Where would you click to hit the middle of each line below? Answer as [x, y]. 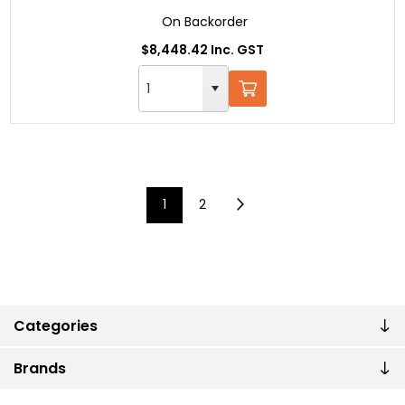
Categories [56, 325]
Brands [40, 368]
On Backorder [205, 21]
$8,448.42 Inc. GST [202, 49]
